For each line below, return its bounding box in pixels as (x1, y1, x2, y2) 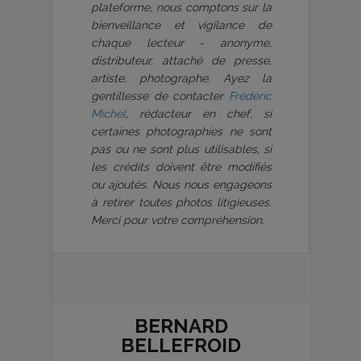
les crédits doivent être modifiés (91, 160, 272, 174)
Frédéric (229, 89, 272, 103)
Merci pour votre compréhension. (91, 214, 264, 227)
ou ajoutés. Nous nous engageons (91, 178, 272, 192)
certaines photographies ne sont (91, 125, 272, 139)
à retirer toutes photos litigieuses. (91, 196, 272, 210)
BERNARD (134, 314, 228, 338)
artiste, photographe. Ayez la (91, 72, 272, 85)
